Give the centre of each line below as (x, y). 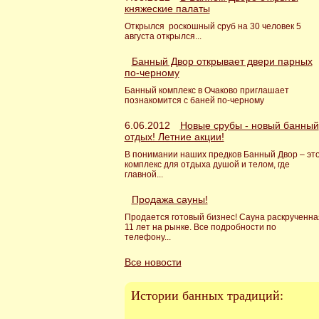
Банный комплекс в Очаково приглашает (206, 90)
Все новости (153, 262)
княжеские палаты (167, 9)
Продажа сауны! (169, 199)
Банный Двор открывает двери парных (222, 61)
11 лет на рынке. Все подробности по (200, 227)
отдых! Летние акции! (174, 137)
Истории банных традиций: (207, 296)
